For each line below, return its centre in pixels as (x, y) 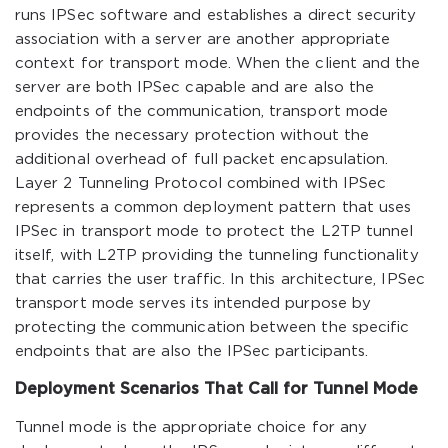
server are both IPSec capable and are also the (195, 87)
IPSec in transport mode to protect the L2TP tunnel (214, 231)
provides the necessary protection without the (192, 135)
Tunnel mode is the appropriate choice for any (191, 427)
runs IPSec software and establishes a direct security (216, 15)
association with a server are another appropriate (203, 39)
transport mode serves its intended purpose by (193, 303)
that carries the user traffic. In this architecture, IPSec (220, 279)
